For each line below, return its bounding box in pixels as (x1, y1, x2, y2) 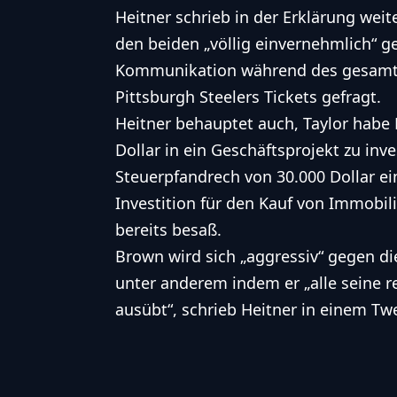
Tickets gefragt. (260, 86, 381, 108)
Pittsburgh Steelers (115, 86, 260, 108)
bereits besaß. (115, 219, 222, 241)
